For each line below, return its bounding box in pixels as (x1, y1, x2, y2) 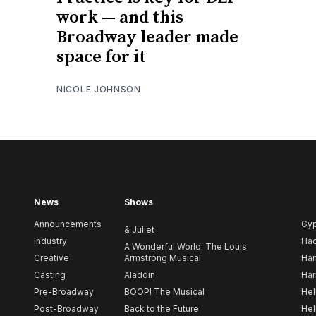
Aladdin (124, 269, 155, 281)
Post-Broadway (34, 303, 99, 315)
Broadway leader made (56, 26, 238, 48)
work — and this (56, 6, 183, 28)
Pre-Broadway (34, 286, 94, 298)
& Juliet (124, 224, 154, 236)
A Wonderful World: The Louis (124, 241, 247, 253)
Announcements (34, 219, 102, 230)
